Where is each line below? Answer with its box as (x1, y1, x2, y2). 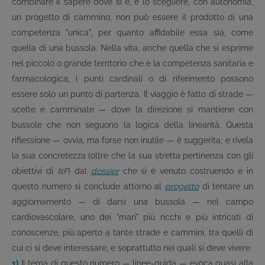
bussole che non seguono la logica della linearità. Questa (12, 120, 253, 130)
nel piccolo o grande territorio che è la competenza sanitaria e (12, 59, 253, 68)
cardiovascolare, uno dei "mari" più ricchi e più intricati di (12, 212, 253, 222)
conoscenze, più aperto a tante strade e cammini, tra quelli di (12, 228, 253, 237)
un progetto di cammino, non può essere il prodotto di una (12, 12, 253, 22)
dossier (91, 166, 119, 176)
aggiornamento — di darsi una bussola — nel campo (12, 197, 253, 206)
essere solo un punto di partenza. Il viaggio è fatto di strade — (12, 89, 253, 99)
